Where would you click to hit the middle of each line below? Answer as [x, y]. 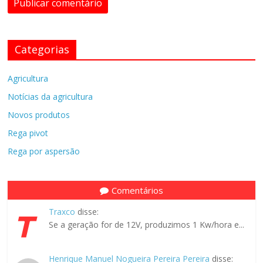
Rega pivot [28, 133]
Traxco [62, 212]
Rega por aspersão [44, 151]
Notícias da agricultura [50, 97]
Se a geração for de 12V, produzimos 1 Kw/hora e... [147, 225]
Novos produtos [39, 115]
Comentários [137, 190]
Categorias [42, 50]
